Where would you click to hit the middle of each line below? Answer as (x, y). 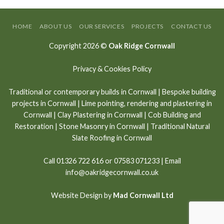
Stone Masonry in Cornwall (102, 126)
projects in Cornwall (44, 103)
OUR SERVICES (101, 26)
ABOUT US (56, 26)
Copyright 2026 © (79, 46)
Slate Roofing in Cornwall (112, 138)
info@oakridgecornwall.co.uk (112, 172)
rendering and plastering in (169, 103)
